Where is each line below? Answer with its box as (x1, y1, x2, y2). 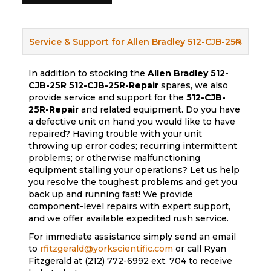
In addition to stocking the (28, 68, 148, 79)
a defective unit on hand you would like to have (28, 116, 236, 128)
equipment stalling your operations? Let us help (28, 165, 240, 176)
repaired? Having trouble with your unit (28, 128, 203, 140)
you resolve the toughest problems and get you (28, 177, 238, 188)
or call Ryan (173, 243, 227, 255)
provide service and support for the (28, 92, 187, 103)
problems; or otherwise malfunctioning (28, 152, 201, 164)
